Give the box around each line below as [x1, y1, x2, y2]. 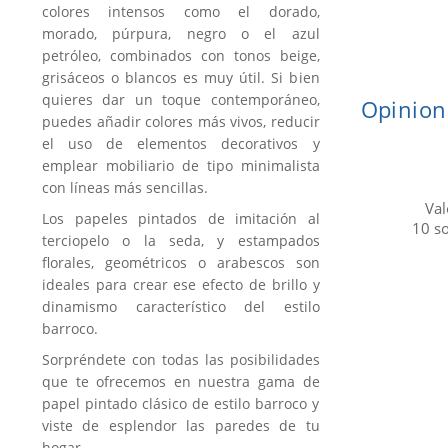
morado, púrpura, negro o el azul [42, 24, 320, 44]
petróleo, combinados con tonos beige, [42, 46, 320, 66]
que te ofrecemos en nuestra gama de [42, 372, 320, 392]
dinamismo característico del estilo [42, 297, 320, 317]
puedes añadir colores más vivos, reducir [42, 112, 320, 132]
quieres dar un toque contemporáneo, [42, 90, 320, 110]
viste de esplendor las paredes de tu [42, 416, 320, 436]
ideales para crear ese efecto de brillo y [42, 275, 320, 295]
